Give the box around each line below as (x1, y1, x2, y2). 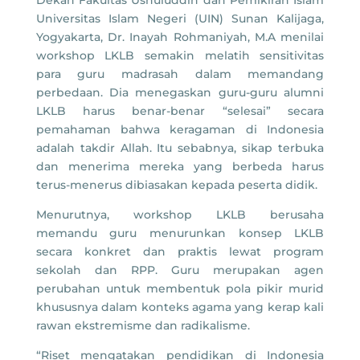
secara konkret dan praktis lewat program (35, 244, 325, 260)
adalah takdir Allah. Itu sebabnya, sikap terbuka (35, 141, 325, 156)
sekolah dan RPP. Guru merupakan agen (35, 263, 325, 278)
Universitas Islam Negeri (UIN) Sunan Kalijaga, (35, 11, 325, 27)
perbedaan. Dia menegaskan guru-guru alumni (35, 85, 325, 100)
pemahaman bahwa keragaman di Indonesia (35, 122, 325, 137)
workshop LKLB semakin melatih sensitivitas (35, 48, 325, 63)
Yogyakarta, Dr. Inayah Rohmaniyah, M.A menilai (35, 30, 325, 45)
